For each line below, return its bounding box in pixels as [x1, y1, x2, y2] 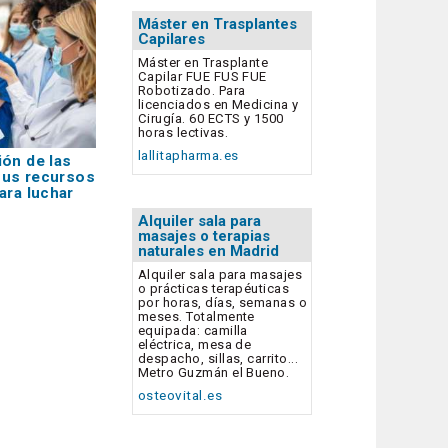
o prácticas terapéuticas [138, 281, 290, 297]
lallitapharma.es [138, 147, 239, 163]
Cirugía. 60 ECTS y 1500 [138, 110, 284, 126]
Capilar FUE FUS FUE [138, 68, 267, 84]
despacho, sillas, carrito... [138, 351, 299, 367]
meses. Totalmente [138, 309, 255, 325]
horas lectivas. [138, 124, 228, 140]
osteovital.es [138, 388, 223, 404]
